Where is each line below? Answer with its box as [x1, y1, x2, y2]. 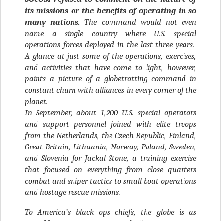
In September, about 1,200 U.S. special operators [25, 108, 196, 117]
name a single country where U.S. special [25, 28, 196, 38]
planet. [25, 96, 50, 106]
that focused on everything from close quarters [25, 164, 196, 174]
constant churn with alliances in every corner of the [25, 85, 196, 95]
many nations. [25, 17, 85, 27]
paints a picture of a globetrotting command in [25, 74, 196, 83]
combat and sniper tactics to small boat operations [25, 176, 196, 185]
